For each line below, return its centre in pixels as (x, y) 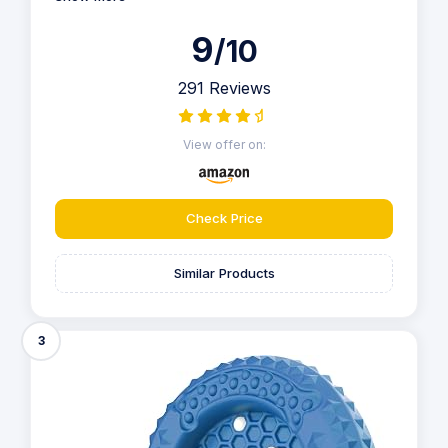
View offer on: (224, 144)
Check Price (224, 218)
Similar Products (224, 272)
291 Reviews (224, 88)
